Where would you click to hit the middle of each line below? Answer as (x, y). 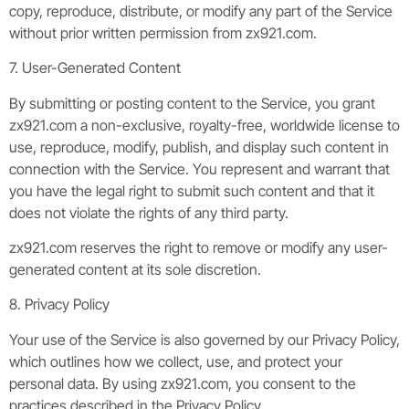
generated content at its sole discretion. (135, 270)
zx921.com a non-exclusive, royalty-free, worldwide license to (204, 125)
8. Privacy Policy (59, 304)
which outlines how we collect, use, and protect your (176, 361)
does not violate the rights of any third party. (149, 212)
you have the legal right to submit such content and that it (192, 190)
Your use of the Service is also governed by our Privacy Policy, (204, 339)
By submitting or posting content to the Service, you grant (192, 103)
